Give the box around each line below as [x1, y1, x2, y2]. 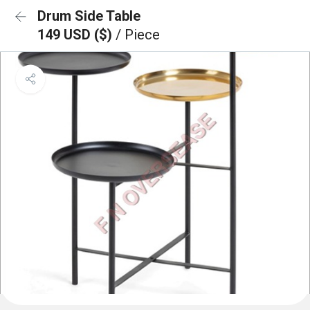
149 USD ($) [37, 26, 116, 43]
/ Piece [116, 26, 160, 43]
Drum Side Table [37, 8, 140, 24]
